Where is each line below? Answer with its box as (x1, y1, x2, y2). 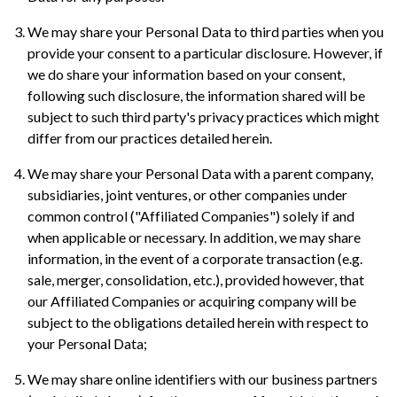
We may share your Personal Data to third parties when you (27, 22, 384, 40)
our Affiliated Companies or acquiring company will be (27, 292, 356, 309)
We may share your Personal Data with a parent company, (27, 164, 373, 182)
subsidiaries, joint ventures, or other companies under (27, 185, 347, 203)
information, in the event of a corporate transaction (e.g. (27, 249, 362, 267)
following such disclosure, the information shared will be (27, 86, 365, 104)
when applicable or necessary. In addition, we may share (27, 228, 361, 245)
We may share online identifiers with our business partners (27, 370, 378, 387)
